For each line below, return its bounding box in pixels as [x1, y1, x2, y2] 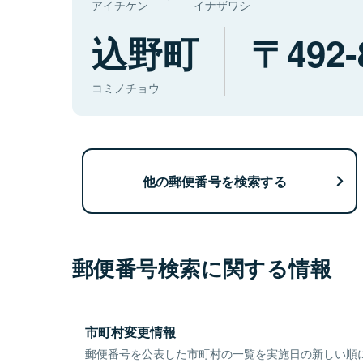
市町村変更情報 [85, 322, 176, 342]
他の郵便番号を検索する [142, 171, 287, 190]
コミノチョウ [92, 79, 160, 96]
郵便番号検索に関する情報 [72, 253, 332, 284]
